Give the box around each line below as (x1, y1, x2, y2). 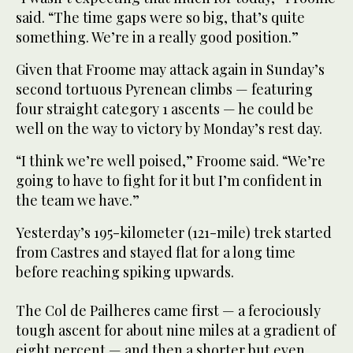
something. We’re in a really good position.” (16, 27, 299, 46)
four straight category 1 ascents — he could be (16, 98, 314, 118)
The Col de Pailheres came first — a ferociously (16, 300, 321, 320)
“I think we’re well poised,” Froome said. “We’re (16, 150, 325, 170)
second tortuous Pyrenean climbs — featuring (16, 79, 313, 98)
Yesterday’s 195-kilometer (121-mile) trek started (16, 222, 332, 242)
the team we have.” (16, 190, 139, 210)
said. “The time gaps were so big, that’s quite (16, 7, 305, 27)
